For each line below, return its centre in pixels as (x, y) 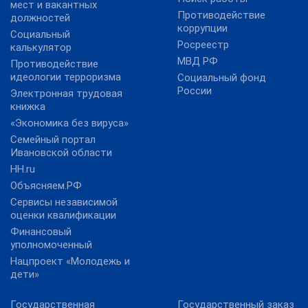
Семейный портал (53, 140)
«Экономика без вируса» (69, 123)
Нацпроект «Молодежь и (70, 262)
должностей (40, 18)
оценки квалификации (63, 216)
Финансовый (41, 232)
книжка (28, 107)
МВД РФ (198, 62)
